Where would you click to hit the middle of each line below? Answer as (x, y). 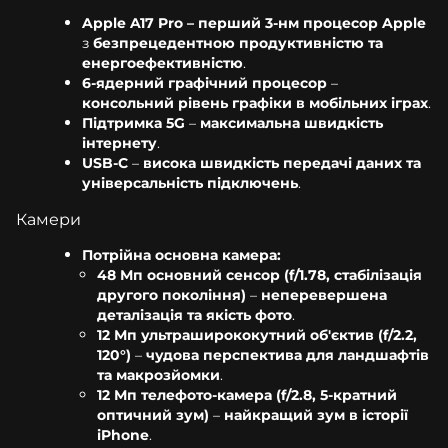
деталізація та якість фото (194, 314)
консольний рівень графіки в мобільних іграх (255, 102)
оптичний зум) (153, 414)
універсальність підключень (190, 182)
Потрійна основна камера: (181, 254)
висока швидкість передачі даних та (282, 162)
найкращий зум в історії (316, 414)
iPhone (123, 434)
